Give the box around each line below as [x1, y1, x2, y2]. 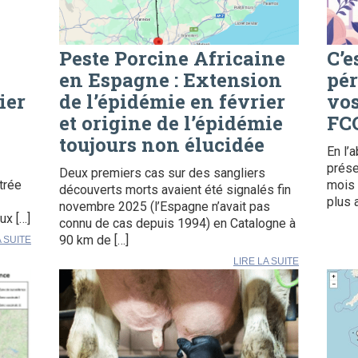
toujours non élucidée [59, 132, 265, 158]
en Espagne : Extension [59, 67, 282, 93]
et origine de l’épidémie [59, 110, 283, 137]
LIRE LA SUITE [233, 256, 299, 268]
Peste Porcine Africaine [59, 46, 285, 72]
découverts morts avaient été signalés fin [59, 182, 291, 198]
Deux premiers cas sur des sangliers [59, 165, 265, 181]
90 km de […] [59, 233, 129, 249]
